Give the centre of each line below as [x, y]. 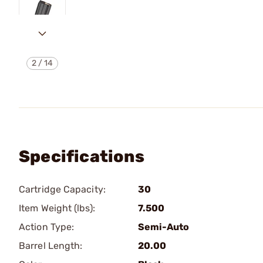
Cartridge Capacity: [62, 189]
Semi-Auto [163, 227]
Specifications [82, 156]
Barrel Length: [51, 246]
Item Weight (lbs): [57, 208]
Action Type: [47, 227]
